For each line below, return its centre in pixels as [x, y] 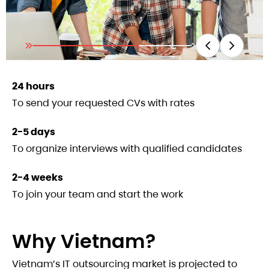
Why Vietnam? [84, 241]
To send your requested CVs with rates [103, 103]
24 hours [33, 86]
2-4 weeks [38, 177]
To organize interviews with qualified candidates [127, 149]
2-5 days [34, 132]
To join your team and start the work [98, 194]
